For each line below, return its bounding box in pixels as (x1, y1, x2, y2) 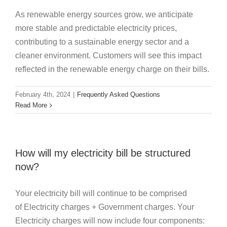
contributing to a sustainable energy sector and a (15, 37, 189, 47)
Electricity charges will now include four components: (15, 216, 205, 225)
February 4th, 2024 (15, 91, 70, 99)
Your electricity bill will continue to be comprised (15, 189, 187, 198)
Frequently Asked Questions (77, 91, 160, 99)
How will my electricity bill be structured (15, 147, 191, 159)
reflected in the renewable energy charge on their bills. (15, 65, 209, 74)
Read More (15, 101, 47, 109)
